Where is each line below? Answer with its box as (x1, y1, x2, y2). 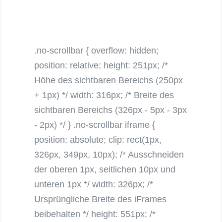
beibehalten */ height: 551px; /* (34, 209, 156, 220)
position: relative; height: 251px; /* (34, 60, 168, 71)
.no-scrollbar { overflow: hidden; (34, 46, 159, 56)
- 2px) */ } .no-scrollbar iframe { (34, 120, 156, 130)
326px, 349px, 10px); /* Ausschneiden (34, 150, 184, 160)
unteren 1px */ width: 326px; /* (34, 179, 154, 190)
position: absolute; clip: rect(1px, (34, 135, 162, 145)
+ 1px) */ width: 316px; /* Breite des (34, 90, 174, 101)
